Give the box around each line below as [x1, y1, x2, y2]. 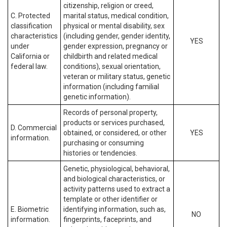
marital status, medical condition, [63, 12, 169, 20]
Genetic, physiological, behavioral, [63, 165, 170, 173]
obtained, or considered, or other [63, 129, 167, 137]
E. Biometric [11, 205, 49, 213]
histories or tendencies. [63, 149, 137, 157]
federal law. [11, 62, 48, 70]
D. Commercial [11, 124, 57, 132]
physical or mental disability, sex [63, 22, 165, 30]
